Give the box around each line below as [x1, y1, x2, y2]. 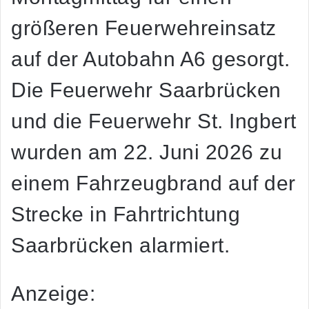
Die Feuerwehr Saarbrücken [11, 79, 281, 102]
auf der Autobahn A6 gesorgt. [11, 48, 290, 71]
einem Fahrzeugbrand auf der [11, 172, 296, 195]
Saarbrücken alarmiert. [11, 234, 230, 257]
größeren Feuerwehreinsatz [11, 17, 277, 40]
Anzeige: [11, 282, 95, 306]
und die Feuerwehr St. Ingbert [11, 110, 297, 133]
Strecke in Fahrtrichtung [11, 203, 240, 226]
